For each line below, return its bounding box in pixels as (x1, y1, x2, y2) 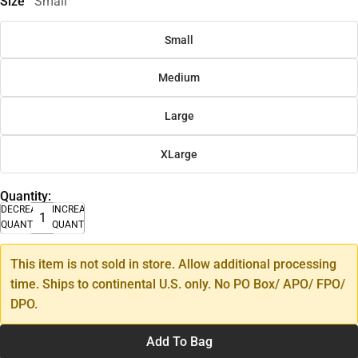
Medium (158, 71, 200, 85)
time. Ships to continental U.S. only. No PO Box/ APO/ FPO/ (10, 276, 345, 292)
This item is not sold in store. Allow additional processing (10, 256, 336, 272)
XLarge (161, 147, 197, 161)
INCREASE (52, 203, 97, 215)
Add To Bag (145, 333, 213, 349)
